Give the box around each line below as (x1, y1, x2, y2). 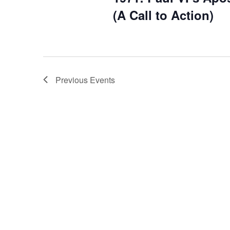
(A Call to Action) (112, 6, 214, 24)
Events (90, 73, 115, 86)
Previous (55, 73, 90, 86)
